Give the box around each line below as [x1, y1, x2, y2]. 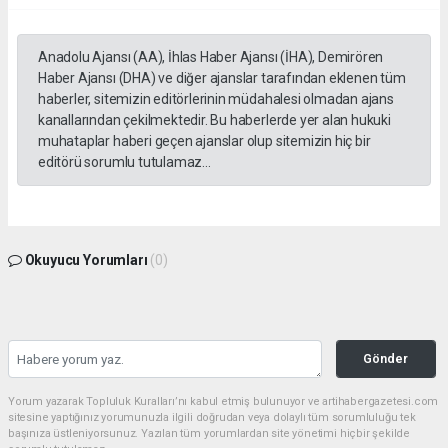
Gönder [363, 351, 409, 367]
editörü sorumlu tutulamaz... [38, 154, 211, 171]
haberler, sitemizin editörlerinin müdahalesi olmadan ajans [38, 91, 394, 108]
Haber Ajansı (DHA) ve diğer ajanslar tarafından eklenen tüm [38, 70, 406, 87]
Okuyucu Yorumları [21, 252, 151, 269]
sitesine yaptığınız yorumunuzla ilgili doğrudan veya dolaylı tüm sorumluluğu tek [8, 411, 416, 425]
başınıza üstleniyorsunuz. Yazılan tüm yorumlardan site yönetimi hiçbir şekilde [8, 427, 411, 441]
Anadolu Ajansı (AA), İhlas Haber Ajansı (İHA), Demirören [38, 49, 384, 66]
